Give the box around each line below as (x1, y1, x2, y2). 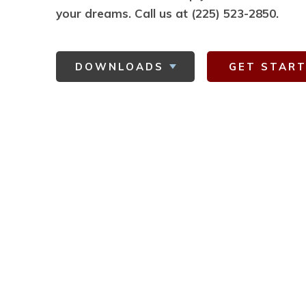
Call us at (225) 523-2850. (135, 5, 279, 20)
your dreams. (56, 5, 135, 20)
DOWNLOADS (74, 59, 164, 73)
